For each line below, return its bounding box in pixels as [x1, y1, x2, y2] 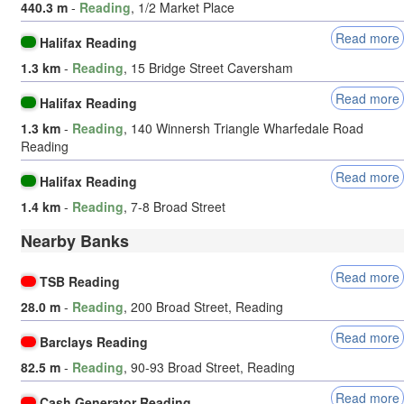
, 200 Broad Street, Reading [124, 298, 283, 317]
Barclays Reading [40, 333, 149, 352]
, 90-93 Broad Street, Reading [124, 358, 295, 377]
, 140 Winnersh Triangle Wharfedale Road [124, 118, 363, 137]
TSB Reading [40, 272, 121, 291]
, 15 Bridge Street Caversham [124, 58, 293, 77]
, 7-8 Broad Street [124, 197, 225, 216]
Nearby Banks [21, 228, 129, 252]
